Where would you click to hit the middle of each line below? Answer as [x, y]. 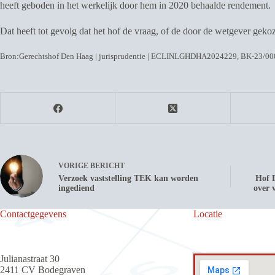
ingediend [76, 188]
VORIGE [74, 165]
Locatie [207, 214]
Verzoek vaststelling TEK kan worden [128, 178]
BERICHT [107, 165]
